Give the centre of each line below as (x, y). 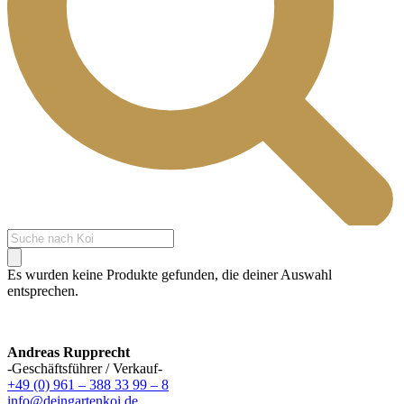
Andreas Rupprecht (69, 352)
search (24, 252)
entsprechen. (43, 290)
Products (31, 235)
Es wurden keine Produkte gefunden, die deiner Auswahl (170, 274)
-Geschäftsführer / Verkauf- (85, 368)
